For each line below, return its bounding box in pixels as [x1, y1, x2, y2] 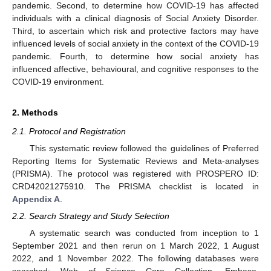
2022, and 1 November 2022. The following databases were [12, 253, 259, 264]
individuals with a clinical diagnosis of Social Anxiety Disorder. [12, 13, 259, 23]
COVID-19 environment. [12, 76, 104, 87]
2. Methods [12, 107, 58, 117]
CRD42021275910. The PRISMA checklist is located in [12, 181, 259, 191]
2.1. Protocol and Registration [12, 126, 126, 136]
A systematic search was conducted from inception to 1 [29, 228, 259, 238]
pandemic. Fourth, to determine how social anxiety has [12, 51, 259, 61]
